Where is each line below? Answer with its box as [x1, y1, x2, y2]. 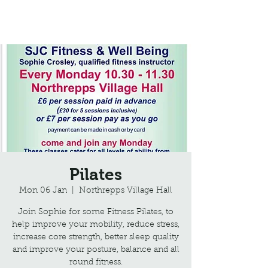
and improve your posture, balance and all [12, 246, 179, 254]
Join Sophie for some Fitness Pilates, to [18, 208, 173, 217]
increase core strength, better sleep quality [13, 233, 179, 242]
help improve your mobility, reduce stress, [12, 221, 179, 229]
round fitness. [69, 258, 123, 267]
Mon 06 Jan [19, 187, 67, 195]
